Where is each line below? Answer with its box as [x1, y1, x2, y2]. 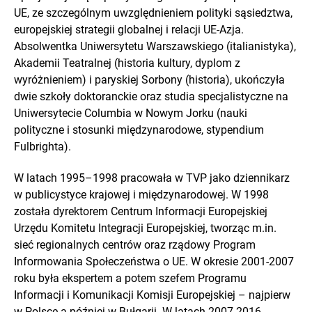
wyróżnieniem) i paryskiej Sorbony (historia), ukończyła [14, 72, 285, 86]
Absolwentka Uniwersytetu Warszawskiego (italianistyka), [14, 39, 296, 53]
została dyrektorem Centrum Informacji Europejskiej [14, 204, 267, 218]
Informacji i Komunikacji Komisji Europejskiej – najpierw [14, 288, 290, 302]
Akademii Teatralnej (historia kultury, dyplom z [14, 56, 240, 70]
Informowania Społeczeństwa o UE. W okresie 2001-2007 [14, 254, 294, 268]
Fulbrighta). [14, 139, 71, 153]
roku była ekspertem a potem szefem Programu [14, 271, 247, 285]
